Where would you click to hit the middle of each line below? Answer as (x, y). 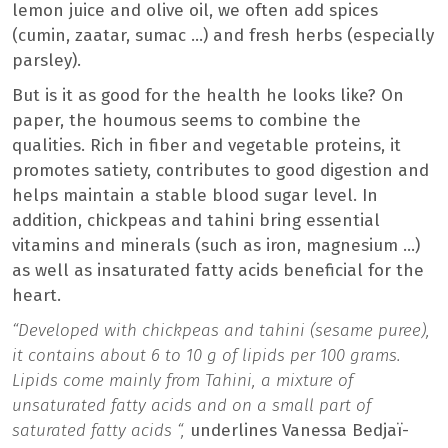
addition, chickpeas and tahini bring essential (196, 221)
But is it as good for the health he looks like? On (208, 96)
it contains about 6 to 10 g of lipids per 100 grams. (206, 356)
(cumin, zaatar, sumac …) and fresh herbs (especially (223, 36)
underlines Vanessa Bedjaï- (299, 431)
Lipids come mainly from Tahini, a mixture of (182, 381)
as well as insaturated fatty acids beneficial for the (218, 271)
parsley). (46, 61)
